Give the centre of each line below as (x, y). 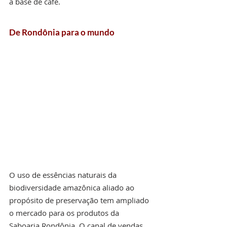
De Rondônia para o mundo (62, 32)
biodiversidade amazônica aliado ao (73, 187)
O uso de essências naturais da (64, 175)
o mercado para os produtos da (65, 213)
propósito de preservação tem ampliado (80, 200)
